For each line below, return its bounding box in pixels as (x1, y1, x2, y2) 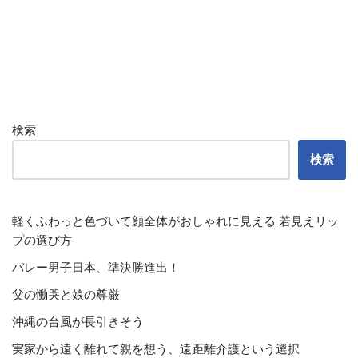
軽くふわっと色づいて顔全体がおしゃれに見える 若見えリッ (12, 214, 339, 228)
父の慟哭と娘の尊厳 (12, 288, 120, 301)
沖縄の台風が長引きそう (12, 315, 144, 328)
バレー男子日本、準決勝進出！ (12, 261, 180, 274)
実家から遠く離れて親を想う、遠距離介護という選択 (12, 342, 300, 356)
